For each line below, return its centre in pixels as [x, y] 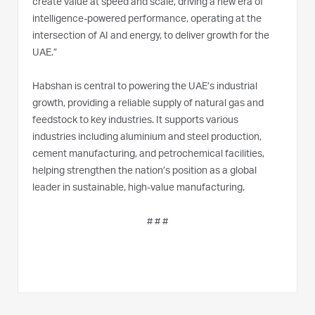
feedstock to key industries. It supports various [135, 121]
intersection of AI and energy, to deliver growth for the [151, 36]
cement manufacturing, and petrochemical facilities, [148, 154]
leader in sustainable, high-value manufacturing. [139, 188]
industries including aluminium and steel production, [147, 137]
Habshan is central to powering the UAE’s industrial [145, 87]
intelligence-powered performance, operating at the [147, 19]
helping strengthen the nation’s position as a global [144, 171]
